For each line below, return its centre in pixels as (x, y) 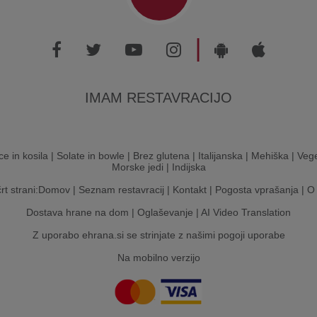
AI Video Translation (246, 212)
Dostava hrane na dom (77, 212)
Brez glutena (161, 156)
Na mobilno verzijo (158, 258)
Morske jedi (137, 167)
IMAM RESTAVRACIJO (158, 98)
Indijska (189, 167)
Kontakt (189, 190)
